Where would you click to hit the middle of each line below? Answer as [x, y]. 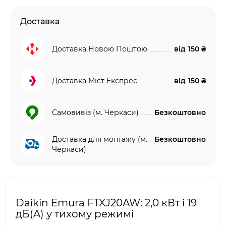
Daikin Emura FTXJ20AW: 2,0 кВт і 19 [106, 203]
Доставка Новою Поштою [100, 49]
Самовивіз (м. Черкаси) [95, 112]
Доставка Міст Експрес [95, 81]
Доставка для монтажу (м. [100, 139]
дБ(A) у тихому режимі [75, 214]
